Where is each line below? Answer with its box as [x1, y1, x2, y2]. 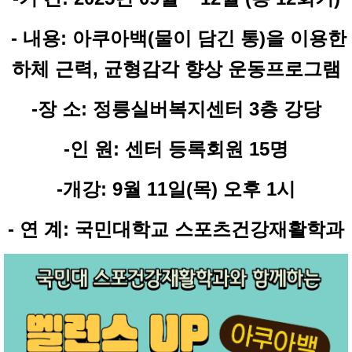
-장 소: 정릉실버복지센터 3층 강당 [31, 98, 321, 119]
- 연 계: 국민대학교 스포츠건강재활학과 [8, 218, 344, 240]
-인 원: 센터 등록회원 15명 [64, 138, 288, 159]
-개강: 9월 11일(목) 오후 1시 [57, 178, 295, 200]
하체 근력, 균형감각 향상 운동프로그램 [11, 58, 341, 79]
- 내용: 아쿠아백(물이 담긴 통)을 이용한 [5, 27, 346, 49]
